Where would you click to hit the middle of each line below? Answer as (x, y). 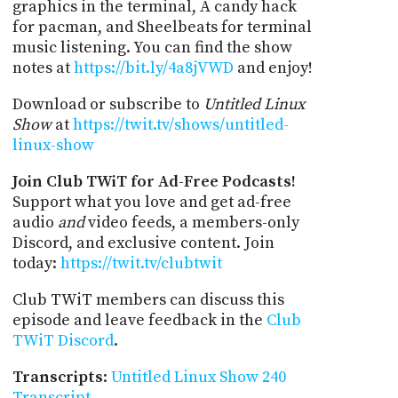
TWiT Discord (63, 340)
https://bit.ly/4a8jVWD (153, 68)
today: (36, 263)
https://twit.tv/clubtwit (141, 263)
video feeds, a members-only (191, 222)
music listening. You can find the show (152, 47)
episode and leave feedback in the (139, 320)
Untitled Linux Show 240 (198, 377)
